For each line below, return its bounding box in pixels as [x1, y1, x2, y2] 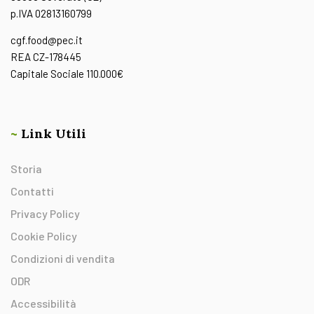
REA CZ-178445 [11, 50, 81, 64]
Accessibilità [11, 296, 76, 310]
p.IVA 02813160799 [11, 7, 92, 20]
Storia [11, 162, 42, 176]
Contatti [11, 184, 54, 198]
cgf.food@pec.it [11, 34, 83, 47]
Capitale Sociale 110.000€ [11, 67, 123, 81]
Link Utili [18, 125, 86, 142]
